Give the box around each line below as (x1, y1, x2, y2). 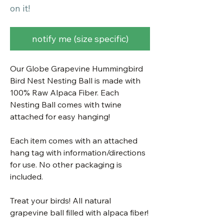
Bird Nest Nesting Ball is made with (10, 75, 140, 86)
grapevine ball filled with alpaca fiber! (10, 207, 148, 218)
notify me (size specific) (31, 33, 128, 45)
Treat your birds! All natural (10, 195, 111, 206)
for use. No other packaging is (10, 159, 122, 170)
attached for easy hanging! (10, 111, 110, 122)
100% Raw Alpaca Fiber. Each (10, 87, 119, 98)
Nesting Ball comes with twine (10, 99, 121, 110)
